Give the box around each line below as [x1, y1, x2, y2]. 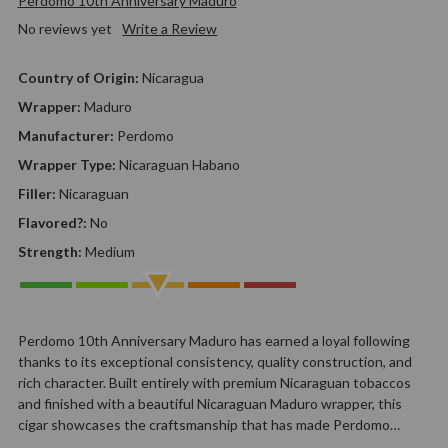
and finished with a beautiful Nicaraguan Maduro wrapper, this [17, 394, 402, 412]
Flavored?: [17, 213, 90, 231]
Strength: [17, 242, 85, 260]
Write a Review [122, 19, 218, 37]
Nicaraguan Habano [118, 155, 240, 173]
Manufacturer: [17, 126, 117, 144]
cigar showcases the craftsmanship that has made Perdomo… [17, 415, 400, 433]
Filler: [17, 184, 59, 202]
